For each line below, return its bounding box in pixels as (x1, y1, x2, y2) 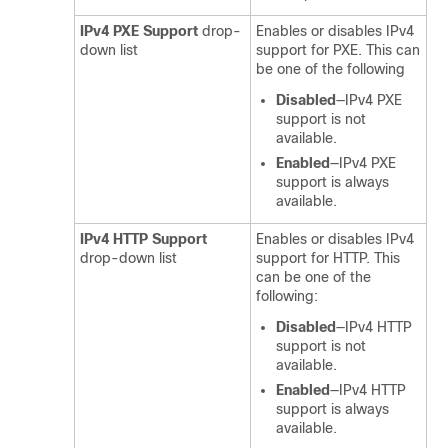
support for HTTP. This (256, 250, 400, 266)
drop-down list (80, 250, 177, 266)
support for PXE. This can (256, 42, 420, 58)
